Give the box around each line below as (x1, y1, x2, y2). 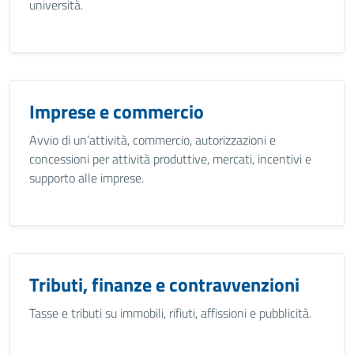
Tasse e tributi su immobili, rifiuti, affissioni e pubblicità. (29, 303, 311, 322)
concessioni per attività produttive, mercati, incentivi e (29, 149, 311, 168)
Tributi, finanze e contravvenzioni (29, 270, 299, 299)
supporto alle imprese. (29, 168, 144, 187)
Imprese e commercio (29, 97, 204, 126)
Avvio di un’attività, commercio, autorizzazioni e (29, 130, 276, 149)
